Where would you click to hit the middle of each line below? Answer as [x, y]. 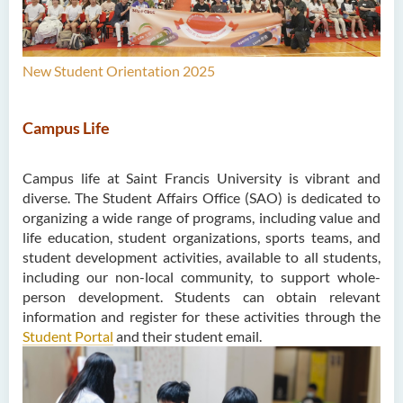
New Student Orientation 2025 [119, 70]
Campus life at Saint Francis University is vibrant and [201, 177]
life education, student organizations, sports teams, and [201, 237]
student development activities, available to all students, [201, 256]
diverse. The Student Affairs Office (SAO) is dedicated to [201, 197]
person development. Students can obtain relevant [201, 296]
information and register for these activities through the [201, 316]
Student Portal [68, 336]
